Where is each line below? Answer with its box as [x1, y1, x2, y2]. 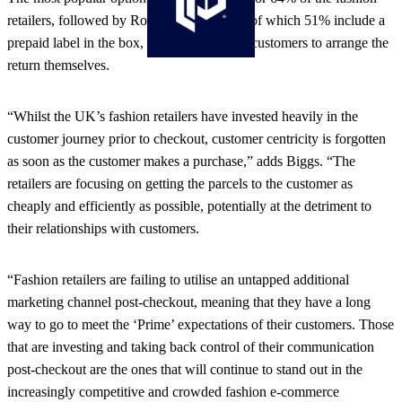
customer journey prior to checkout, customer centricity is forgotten [7, 131, 386, 147]
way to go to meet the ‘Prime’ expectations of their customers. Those [7, 317, 394, 333]
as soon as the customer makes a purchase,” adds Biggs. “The [7, 153, 355, 170]
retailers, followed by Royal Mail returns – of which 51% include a [7, 13, 385, 29]
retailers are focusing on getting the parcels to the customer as [7, 176, 353, 192]
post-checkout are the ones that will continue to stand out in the [7, 362, 363, 378]
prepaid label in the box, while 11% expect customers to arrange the [7, 35, 389, 51]
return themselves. [7, 57, 109, 74]
